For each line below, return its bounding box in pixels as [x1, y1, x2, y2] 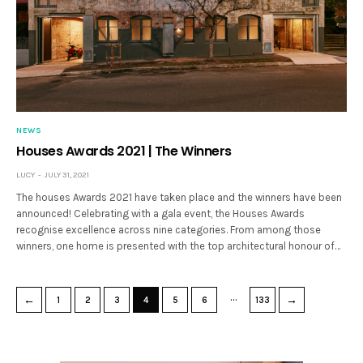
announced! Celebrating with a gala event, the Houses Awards [16, 207, 305, 220]
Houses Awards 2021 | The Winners [16, 141, 232, 160]
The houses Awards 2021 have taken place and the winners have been [16, 190, 343, 203]
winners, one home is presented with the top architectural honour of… [16, 239, 341, 252]
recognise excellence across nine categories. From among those [16, 223, 322, 236]
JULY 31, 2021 [45, 169, 89, 180]
